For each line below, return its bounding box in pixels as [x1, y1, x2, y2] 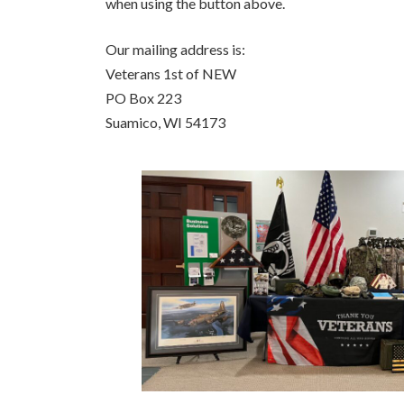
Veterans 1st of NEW [106, 64, 236, 82]
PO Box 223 [106, 88, 181, 106]
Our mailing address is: [106, 40, 245, 58]
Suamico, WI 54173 [106, 113, 225, 131]
